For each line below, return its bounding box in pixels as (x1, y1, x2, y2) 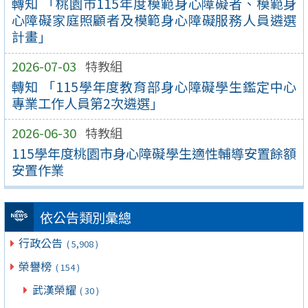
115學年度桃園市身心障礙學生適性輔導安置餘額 (11, 143, 297, 163)
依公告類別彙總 (39, 208, 131, 228)
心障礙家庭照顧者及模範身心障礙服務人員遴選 (11, 10, 297, 30)
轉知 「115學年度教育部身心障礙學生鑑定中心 (11, 76, 297, 96)
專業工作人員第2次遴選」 (11, 93, 163, 113)
